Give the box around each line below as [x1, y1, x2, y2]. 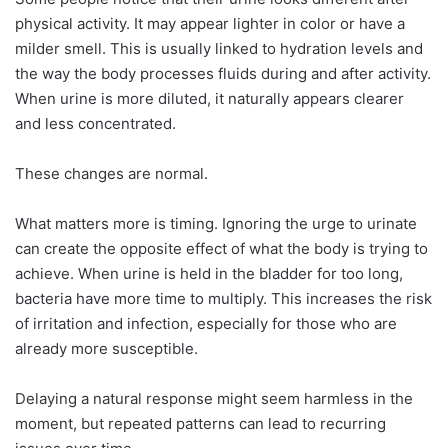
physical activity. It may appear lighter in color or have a [15, 14, 405, 34]
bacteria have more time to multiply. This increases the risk [15, 289, 432, 309]
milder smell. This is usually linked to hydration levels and [15, 39, 423, 59]
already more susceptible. [15, 339, 198, 359]
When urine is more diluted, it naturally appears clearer [15, 89, 404, 109]
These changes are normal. [15, 164, 208, 184]
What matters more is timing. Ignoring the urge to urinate [15, 214, 417, 234]
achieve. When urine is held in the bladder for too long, [15, 264, 403, 284]
